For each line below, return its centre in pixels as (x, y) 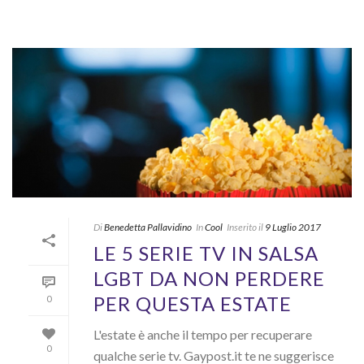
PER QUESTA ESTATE (193, 304)
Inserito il (245, 227)
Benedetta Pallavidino (148, 227)
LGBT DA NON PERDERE (209, 279)
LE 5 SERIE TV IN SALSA (206, 253)
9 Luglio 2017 (293, 227)
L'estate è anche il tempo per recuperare (203, 335)
